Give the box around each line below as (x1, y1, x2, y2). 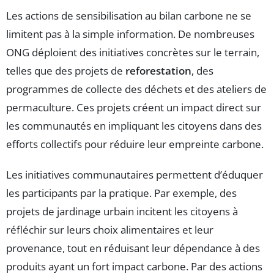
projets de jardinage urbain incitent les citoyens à (6, 204, 238, 218)
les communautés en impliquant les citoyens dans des (6, 118, 262, 133)
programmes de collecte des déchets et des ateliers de (6, 81, 267, 96)
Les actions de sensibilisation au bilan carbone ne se (6, 8, 251, 23)
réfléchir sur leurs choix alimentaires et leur (6, 222, 213, 237)
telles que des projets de (6, 63, 125, 78)
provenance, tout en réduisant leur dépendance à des (6, 240, 260, 255)
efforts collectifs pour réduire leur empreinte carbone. (6, 136, 264, 151)
